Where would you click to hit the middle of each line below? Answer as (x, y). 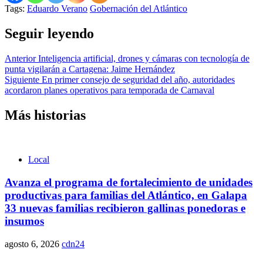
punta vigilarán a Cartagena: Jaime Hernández (90, 69)
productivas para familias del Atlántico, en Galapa (126, 195)
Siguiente (22, 79)
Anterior (20, 58)
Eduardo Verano (57, 8)
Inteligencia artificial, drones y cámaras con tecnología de (143, 58)
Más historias (45, 115)
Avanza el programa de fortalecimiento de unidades (129, 183)
